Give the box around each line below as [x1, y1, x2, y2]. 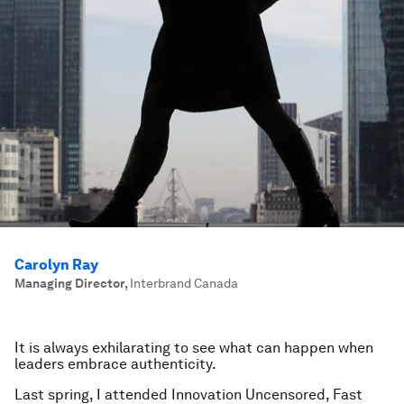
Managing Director [14, 276, 124, 290]
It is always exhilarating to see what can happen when [14, 339, 373, 356]
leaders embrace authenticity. [14, 355, 216, 372]
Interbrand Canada [130, 276, 238, 290]
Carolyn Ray [14, 256, 98, 273]
